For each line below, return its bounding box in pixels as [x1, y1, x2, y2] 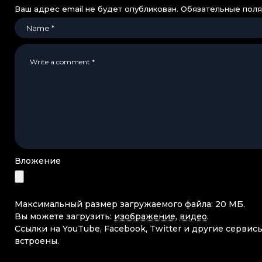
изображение [114, 211, 175, 222]
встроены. [15, 236, 59, 247]
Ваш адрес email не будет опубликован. [15, 4, 178, 14]
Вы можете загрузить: [15, 211, 114, 222]
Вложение [15, 156, 61, 167]
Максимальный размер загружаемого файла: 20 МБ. [15, 199, 245, 210]
